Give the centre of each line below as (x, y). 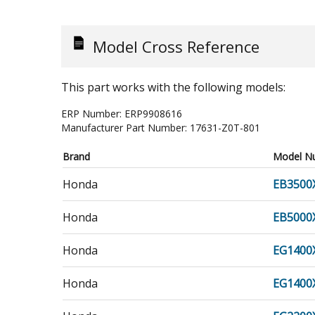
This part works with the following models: (173, 87)
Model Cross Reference (176, 46)
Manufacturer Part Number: (126, 128)
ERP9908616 (153, 114)
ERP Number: (93, 114)
